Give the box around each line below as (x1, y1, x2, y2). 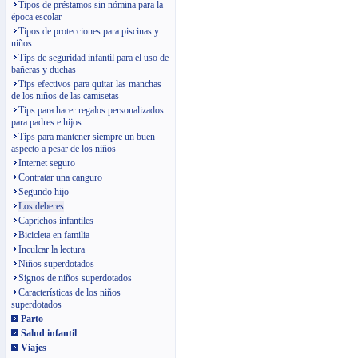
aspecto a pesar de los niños (11, 143, 116, 154)
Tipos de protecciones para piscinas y (18, 26, 159, 37)
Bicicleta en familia (18, 229, 89, 241)
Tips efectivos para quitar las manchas (18, 78, 161, 89)
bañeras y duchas (11, 64, 76, 75)
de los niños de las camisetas (11, 90, 119, 101)
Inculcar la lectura (18, 244, 85, 255)
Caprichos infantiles (18, 215, 93, 226)
